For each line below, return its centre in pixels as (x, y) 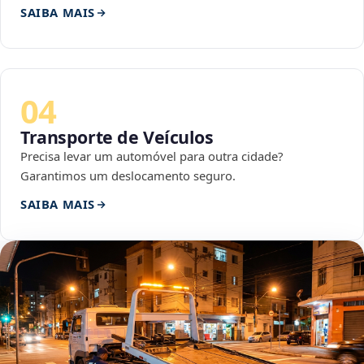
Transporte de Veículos (117, 137)
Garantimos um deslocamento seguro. (128, 176)
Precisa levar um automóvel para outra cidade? (152, 156)
